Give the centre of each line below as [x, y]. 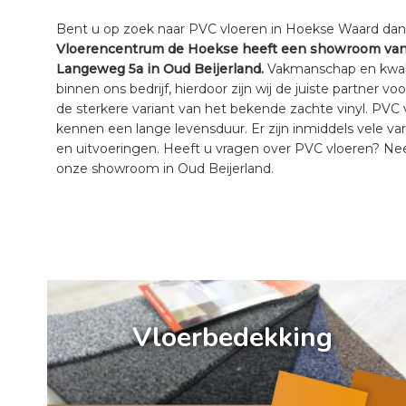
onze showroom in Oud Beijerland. [165, 169]
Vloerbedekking [233, 337]
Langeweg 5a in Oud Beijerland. [160, 69]
